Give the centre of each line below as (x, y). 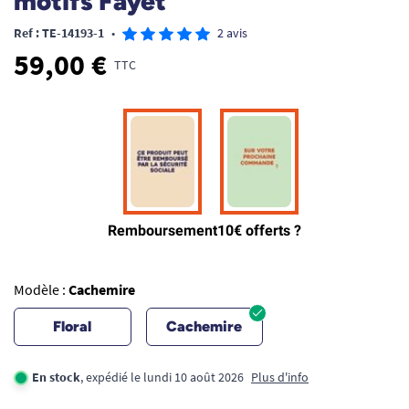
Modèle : (41, 289)
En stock (56, 377)
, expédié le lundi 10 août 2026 (162, 377)
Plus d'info (280, 377)
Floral (73, 326)
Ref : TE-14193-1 (59, 33)
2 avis (232, 33)
